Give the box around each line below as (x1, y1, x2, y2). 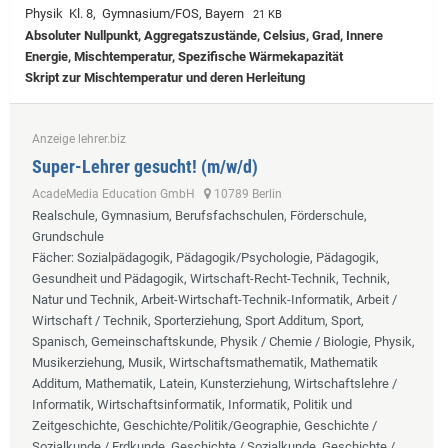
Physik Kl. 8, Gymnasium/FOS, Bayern (25, 6, 250, 22)
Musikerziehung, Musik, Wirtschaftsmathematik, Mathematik (32, 355, 378, 371)
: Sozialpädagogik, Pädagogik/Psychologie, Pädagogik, (71, 250, 379, 266)
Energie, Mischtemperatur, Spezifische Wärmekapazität (25, 49, 343, 65)
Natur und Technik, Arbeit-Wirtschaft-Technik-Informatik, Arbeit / (32, 292, 397, 308)
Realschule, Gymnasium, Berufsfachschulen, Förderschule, (32, 208, 367, 224)
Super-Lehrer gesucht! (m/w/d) (32, 156, 258, 178)
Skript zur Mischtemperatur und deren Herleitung (25, 70, 305, 86)
